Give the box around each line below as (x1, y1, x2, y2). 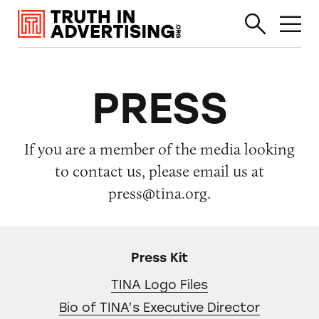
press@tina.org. (108, 183, 211, 204)
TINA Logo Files (111, 276, 208, 292)
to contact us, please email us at (55, 161, 264, 182)
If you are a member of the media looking (24, 139, 295, 159)
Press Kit (131, 250, 188, 266)
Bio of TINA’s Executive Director (59, 300, 260, 315)
